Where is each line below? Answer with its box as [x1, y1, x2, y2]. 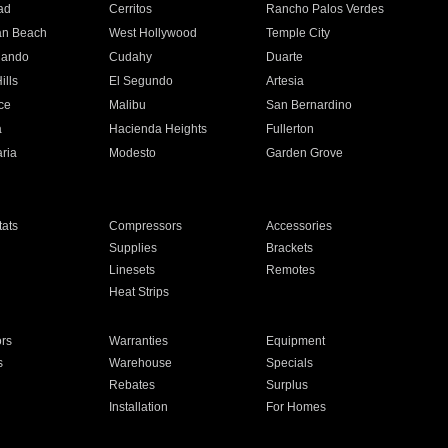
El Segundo [108, 74, 173, 88]
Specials [266, 356, 314, 370]
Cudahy [108, 50, 152, 64]
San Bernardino [266, 98, 353, 112]
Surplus [266, 378, 309, 392]
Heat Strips [108, 285, 169, 299]
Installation [108, 400, 168, 414]
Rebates [108, 378, 155, 392]
